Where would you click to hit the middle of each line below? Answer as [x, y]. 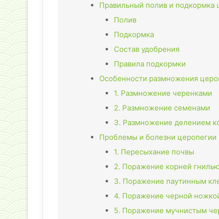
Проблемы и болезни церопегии [158, 137]
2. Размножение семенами [162, 108]
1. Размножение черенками [163, 93]
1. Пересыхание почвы [154, 152]
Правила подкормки [150, 64]
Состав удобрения [147, 49]
